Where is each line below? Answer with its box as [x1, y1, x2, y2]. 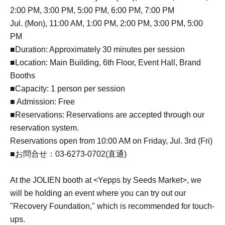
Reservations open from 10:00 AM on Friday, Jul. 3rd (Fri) [10, 136, 212, 145]
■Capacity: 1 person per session [10, 84, 125, 93]
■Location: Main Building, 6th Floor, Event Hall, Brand [10, 58, 201, 67]
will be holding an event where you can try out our [10, 188, 186, 197]
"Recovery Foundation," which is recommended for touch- [10, 201, 214, 210]
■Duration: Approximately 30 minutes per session [10, 45, 185, 54]
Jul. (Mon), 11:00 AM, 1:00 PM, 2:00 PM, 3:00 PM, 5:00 [10, 19, 203, 28]
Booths [10, 71, 35, 80]
